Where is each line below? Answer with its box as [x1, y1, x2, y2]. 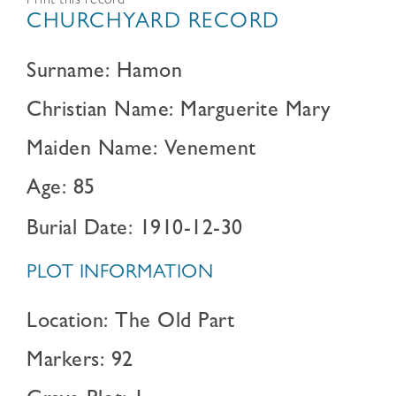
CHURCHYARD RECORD [27, 13, 280, 34]
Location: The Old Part [27, 313, 234, 334]
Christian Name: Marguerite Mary [27, 102, 331, 123]
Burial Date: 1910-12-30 [27, 220, 243, 241]
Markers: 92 [27, 352, 133, 373]
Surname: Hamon [27, 63, 182, 84]
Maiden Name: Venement [27, 141, 256, 162]
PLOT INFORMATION [27, 264, 213, 284]
